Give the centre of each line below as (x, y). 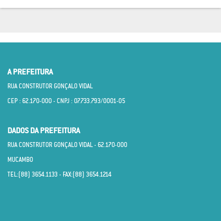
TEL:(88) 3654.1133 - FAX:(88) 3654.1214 (59, 175)
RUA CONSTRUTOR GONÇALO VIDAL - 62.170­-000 (67, 145)
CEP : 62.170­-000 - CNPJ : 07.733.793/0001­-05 (66, 101)
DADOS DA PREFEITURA (44, 130)
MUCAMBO (20, 160)
